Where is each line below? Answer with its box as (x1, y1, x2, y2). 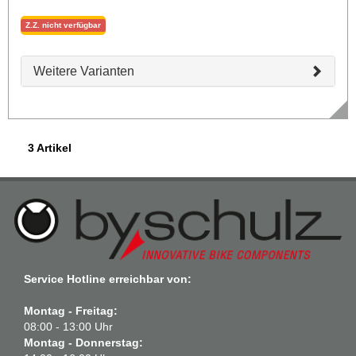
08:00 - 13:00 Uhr (24, 320, 113, 334)
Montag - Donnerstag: (24, 336, 143, 350)
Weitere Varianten (33, 64, 134, 78)
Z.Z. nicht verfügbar (25, 20, 101, 29)
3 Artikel (28, 141, 72, 154)
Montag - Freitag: (24, 304, 118, 318)
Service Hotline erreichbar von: (24, 273, 192, 286)
